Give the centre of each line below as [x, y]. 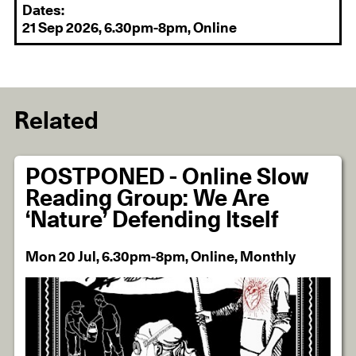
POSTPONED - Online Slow [168, 178]
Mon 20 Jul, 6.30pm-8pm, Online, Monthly [161, 257]
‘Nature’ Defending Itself [152, 221]
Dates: [44, 12]
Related [56, 121]
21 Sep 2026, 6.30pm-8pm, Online [130, 29]
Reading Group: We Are [148, 199]
